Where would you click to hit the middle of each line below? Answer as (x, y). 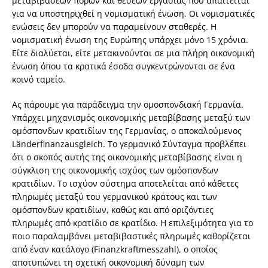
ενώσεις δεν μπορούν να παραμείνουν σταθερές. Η (114, 27)
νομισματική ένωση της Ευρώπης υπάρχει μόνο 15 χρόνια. (130, 40)
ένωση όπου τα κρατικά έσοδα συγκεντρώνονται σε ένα (124, 66)
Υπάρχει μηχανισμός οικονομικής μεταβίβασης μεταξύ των (131, 118)
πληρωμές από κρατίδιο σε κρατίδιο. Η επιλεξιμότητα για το (133, 223)
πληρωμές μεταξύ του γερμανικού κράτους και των (115, 197)
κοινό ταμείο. (39, 80)
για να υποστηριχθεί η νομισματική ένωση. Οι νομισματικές (133, 14)
